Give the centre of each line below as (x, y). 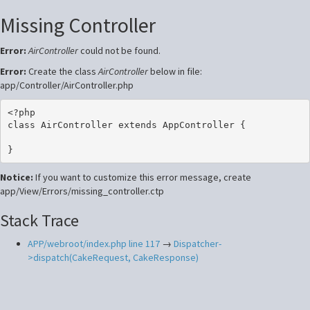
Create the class (63, 71)
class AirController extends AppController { (126, 125)
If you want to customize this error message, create (143, 177)
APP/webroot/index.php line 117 (94, 244)
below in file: (175, 71)
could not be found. (119, 51)
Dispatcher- (198, 244)
